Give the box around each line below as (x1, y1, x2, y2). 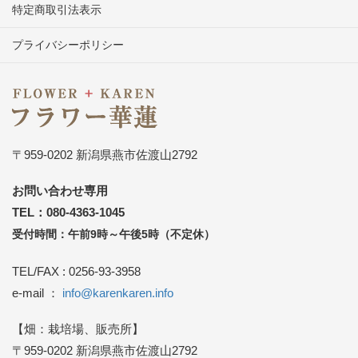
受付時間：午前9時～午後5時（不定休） (12, 229, 215, 241)
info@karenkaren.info (62, 285, 173, 300)
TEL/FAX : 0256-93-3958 (12, 264, 141, 278)
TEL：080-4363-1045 (12, 205, 125, 220)
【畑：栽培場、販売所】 (12, 321, 144, 336)
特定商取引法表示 (12, 2, 101, 16)
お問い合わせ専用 (12, 184, 108, 198)
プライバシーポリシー (12, 38, 124, 51)
